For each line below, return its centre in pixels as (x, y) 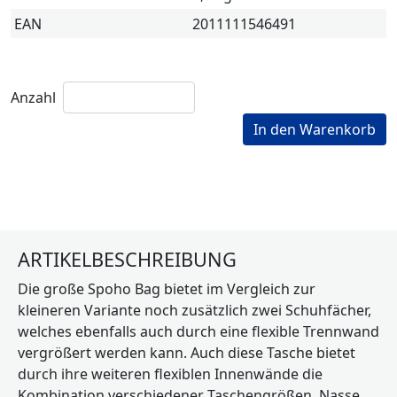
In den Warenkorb (315, 129)
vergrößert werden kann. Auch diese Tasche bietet (187, 352)
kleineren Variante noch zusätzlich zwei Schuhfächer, (195, 310)
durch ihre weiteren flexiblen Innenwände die (170, 374)
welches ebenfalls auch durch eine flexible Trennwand (198, 331)
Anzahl (33, 97)
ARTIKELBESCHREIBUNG (127, 259)
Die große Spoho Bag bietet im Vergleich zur (167, 288)
